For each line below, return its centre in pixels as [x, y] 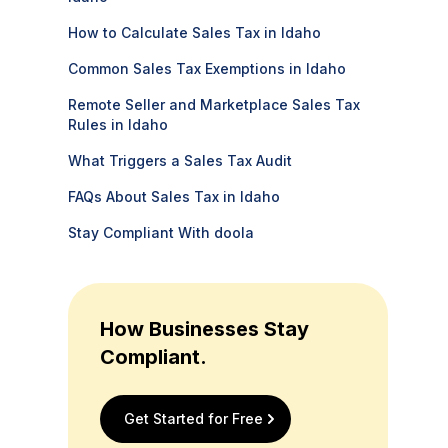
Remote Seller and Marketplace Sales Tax [214, 104]
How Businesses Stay [204, 329]
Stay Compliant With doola [161, 232]
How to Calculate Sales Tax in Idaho [194, 32]
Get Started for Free [193, 418]
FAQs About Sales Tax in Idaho [174, 196]
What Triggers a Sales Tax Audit [180, 160]
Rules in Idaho [118, 124]
